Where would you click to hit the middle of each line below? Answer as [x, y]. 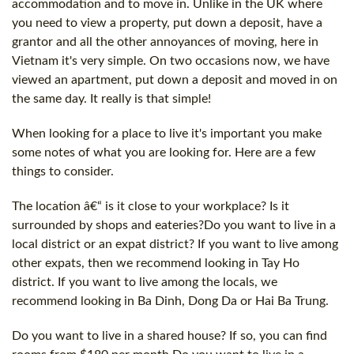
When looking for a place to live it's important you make [167, 133]
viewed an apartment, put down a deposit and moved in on [175, 79]
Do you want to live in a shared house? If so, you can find [169, 335]
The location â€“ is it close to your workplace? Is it [151, 206]
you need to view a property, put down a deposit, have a [167, 23]
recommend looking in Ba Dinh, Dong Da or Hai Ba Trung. [170, 301]
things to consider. [63, 171]
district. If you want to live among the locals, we [145, 282]
